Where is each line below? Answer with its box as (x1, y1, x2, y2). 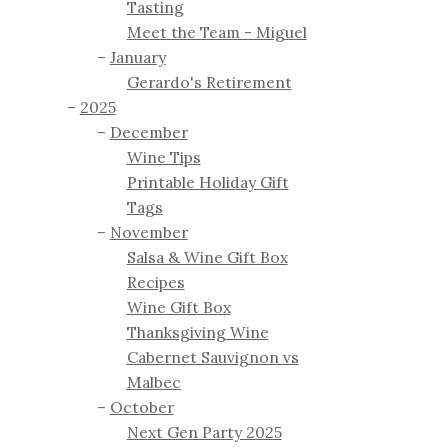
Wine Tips (126, 147, 201, 168)
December (109, 122, 188, 143)
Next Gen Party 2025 (126, 422, 282, 443)
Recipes (126, 272, 185, 293)
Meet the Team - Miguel (126, 22, 307, 43)
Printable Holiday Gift (126, 172, 289, 193)
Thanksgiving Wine (126, 322, 269, 343)
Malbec (126, 372, 181, 393)
